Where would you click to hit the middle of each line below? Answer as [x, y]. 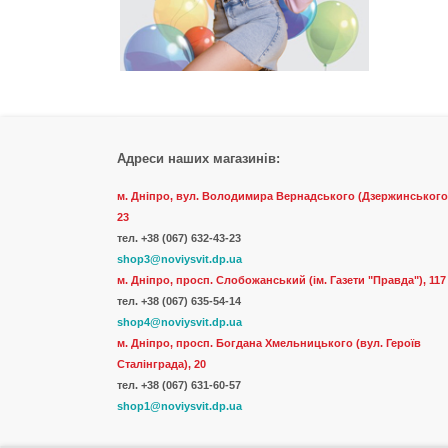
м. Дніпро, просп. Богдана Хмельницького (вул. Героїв [269, 342]
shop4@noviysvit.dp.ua [179, 321]
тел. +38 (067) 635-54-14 [179, 300]
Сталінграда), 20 [161, 363]
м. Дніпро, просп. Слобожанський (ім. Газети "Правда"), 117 [281, 279]
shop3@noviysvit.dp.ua [179, 258]
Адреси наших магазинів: [198, 158]
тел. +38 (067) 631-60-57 [179, 384]
